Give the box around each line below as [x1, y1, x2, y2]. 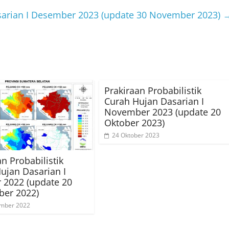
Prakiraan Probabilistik [104, 84, 201, 97]
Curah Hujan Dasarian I [104, 95, 204, 108]
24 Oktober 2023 [112, 131, 159, 140]
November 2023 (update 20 [104, 106, 221, 119]
